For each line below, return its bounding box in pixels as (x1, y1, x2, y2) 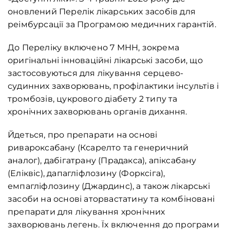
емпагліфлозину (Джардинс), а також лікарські (8, 181, 210, 191)
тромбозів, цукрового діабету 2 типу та (8, 94, 178, 104)
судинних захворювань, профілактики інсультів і (8, 81, 219, 91)
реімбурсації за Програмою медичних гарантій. (8, 20, 216, 30)
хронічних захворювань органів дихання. (8, 107, 187, 117)
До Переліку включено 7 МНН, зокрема (8, 43, 179, 53)
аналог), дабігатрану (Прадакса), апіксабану (8, 156, 197, 166)
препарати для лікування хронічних (8, 207, 165, 217)
